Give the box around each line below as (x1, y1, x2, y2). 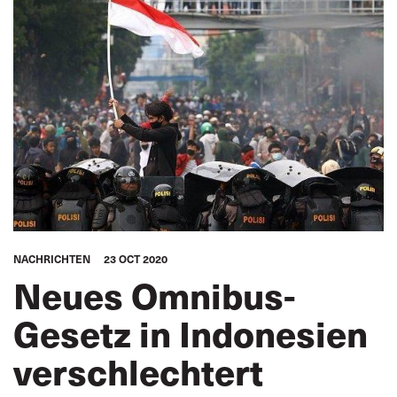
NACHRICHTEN (13, 252, 90, 266)
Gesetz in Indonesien (13, 307, 368, 358)
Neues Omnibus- (13, 269, 295, 320)
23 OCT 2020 (104, 252, 167, 266)
